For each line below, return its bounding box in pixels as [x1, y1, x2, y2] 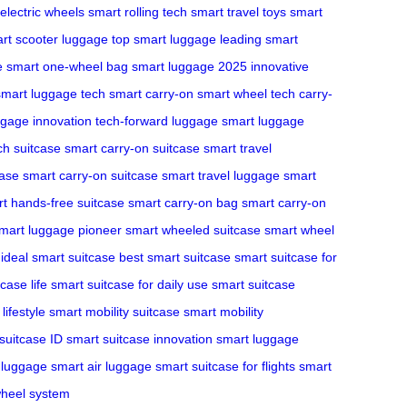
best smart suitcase [119, 249, 231, 264]
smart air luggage [51, 358, 152, 373]
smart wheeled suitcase [125, 222, 261, 237]
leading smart [220, 31, 298, 46]
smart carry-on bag [128, 194, 238, 210]
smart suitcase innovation [66, 331, 213, 346]
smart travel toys [191, 4, 286, 19]
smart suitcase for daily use [51, 276, 208, 292]
